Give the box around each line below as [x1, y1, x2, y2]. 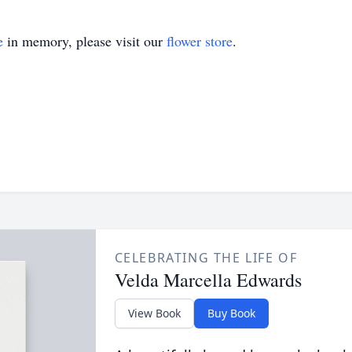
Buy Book [207, 306, 255, 321]
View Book [127, 306, 181, 321]
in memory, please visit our [3, 31, 167, 50]
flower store [167, 31, 233, 50]
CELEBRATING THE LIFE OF [114, 249, 298, 266]
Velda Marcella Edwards [114, 267, 302, 292]
